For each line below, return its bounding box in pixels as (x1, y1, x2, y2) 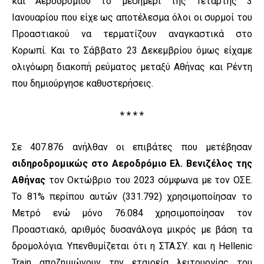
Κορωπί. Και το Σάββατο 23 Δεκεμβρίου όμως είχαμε (12, 45, 252, 57)
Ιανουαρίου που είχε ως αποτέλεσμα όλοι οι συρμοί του (12, 12, 252, 24)
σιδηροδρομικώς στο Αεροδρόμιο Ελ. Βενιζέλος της (12, 158, 252, 170)
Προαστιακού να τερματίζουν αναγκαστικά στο (12, 28, 252, 40)
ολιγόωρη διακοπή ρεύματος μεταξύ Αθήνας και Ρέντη (12, 61, 252, 73)
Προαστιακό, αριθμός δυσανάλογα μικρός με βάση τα (12, 224, 252, 236)
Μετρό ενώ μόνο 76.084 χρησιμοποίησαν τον (12, 207, 252, 219)
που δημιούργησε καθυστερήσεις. (12, 78, 153, 90)
